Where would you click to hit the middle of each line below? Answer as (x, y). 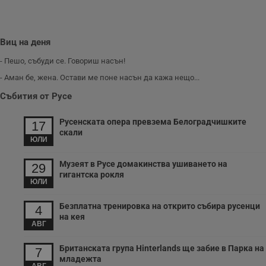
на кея (72, 217)
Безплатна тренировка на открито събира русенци (160, 206)
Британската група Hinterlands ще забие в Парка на (162, 248)
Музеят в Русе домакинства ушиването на (143, 164)
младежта (80, 259)
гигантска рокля (92, 175)
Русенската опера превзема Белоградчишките (153, 122)
